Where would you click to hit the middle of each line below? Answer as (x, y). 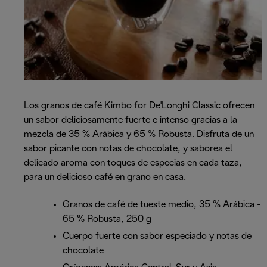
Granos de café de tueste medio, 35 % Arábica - (162, 205)
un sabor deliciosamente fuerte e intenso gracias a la (131, 120)
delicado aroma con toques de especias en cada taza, (133, 163)
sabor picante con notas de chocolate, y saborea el (128, 149)
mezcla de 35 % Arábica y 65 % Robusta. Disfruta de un (139, 135)
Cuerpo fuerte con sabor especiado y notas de (157, 237)
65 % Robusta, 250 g (107, 219)
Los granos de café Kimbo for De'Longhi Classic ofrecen (139, 106)
